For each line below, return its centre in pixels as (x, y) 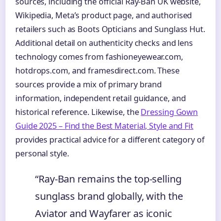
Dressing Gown (169, 112)
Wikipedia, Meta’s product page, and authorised (104, 15)
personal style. (42, 153)
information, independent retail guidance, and (101, 98)
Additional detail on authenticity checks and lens (104, 43)
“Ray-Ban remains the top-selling (108, 179)
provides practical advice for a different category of (110, 139)
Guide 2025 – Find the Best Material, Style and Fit (104, 126)
